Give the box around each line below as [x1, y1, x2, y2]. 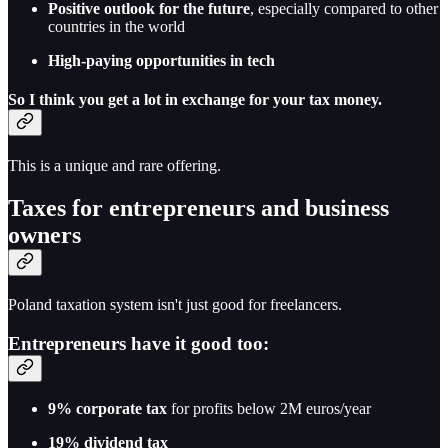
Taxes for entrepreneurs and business [8, 195, 389, 221]
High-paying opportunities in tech [48, 51, 275, 69]
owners [8, 222, 81, 248]
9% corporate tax [48, 400, 167, 418]
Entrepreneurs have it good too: [8, 332, 269, 354]
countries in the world [48, 17, 185, 35]
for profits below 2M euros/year [167, 400, 371, 418]
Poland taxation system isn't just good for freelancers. [8, 295, 342, 313]
